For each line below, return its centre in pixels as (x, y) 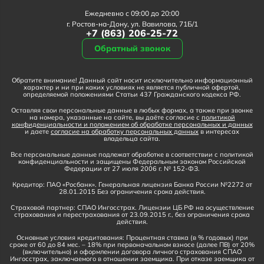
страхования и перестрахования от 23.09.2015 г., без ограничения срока (132, 214)
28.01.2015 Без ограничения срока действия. (132, 191)
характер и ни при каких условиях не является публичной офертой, (132, 87)
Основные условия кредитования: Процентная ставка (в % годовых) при (132, 237)
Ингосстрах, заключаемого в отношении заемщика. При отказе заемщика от (132, 258)
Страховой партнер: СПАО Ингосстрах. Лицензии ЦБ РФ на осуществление (132, 207)
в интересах (219, 131)
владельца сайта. (132, 138)
